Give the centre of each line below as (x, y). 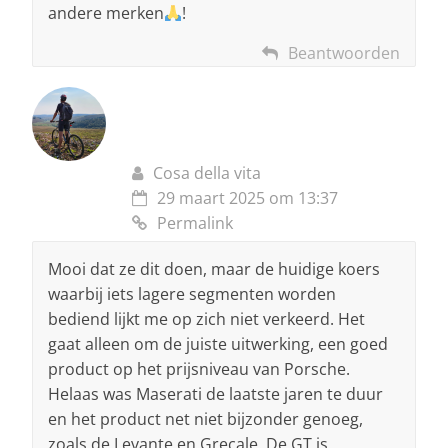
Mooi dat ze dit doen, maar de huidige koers (214, 269)
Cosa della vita (207, 173)
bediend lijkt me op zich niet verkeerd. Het (206, 319)
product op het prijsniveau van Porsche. (199, 369)
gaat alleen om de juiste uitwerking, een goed (218, 344)
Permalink (195, 223)
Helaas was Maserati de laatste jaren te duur (215, 394)
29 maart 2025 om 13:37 (247, 198)
